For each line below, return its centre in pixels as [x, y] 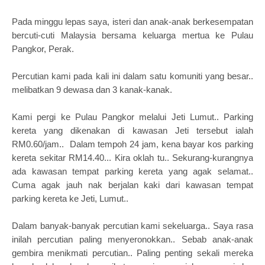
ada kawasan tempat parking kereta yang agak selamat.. [132, 171]
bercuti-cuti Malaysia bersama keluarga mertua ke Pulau [132, 35]
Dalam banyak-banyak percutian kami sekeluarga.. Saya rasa [132, 226]
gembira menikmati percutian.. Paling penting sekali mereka [132, 253]
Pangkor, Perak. [44, 49]
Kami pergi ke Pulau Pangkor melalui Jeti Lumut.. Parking [132, 117]
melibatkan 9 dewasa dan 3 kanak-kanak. [92, 90]
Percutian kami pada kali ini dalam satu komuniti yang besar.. [132, 76]
